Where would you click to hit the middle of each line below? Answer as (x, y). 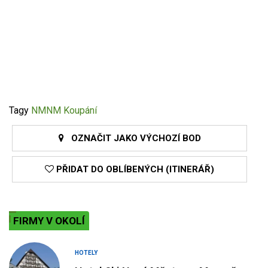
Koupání (80, 111)
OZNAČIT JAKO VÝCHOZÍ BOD (132, 138)
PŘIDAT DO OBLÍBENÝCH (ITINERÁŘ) (134, 170)
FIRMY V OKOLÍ (49, 221)
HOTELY (86, 253)
